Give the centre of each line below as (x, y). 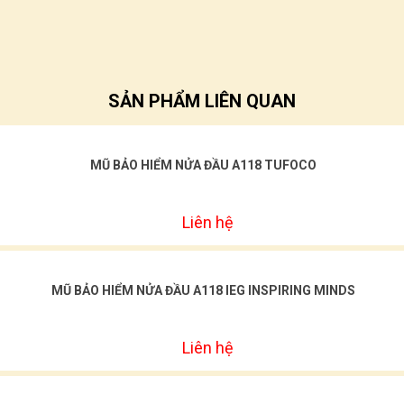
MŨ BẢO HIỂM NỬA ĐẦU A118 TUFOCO (203, 165)
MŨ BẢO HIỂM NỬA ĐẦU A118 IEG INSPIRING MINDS (203, 290)
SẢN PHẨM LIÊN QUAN (202, 101)
